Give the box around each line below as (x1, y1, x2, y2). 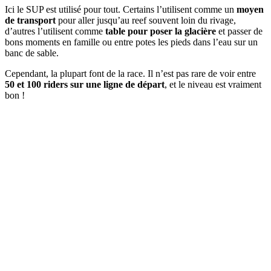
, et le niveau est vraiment (165, 79, 261, 90)
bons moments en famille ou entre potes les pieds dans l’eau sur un (5, 37, 258, 48)
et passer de (216, 26, 263, 37)
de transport (5, 15, 56, 26)
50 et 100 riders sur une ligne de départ (5, 79, 165, 90)
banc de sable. (5, 48, 59, 59)
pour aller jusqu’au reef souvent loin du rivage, (56, 15, 236, 26)
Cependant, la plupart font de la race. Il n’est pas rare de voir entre (5, 68, 256, 79)
